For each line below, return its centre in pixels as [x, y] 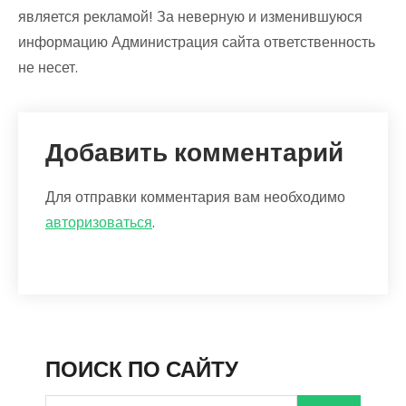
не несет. [48, 68]
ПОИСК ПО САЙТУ [142, 369]
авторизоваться [99, 222]
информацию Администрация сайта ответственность [197, 42]
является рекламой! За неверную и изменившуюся [190, 17]
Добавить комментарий [194, 153]
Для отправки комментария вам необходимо [195, 197]
